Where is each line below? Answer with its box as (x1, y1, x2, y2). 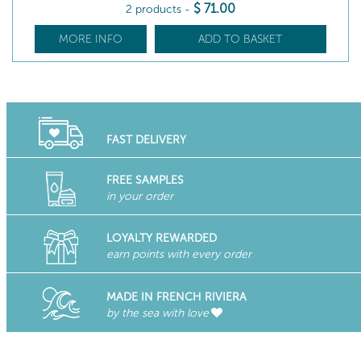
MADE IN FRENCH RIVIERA (106, 289, 247, 304)
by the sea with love (106, 305, 209, 320)
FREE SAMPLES (106, 173, 184, 187)
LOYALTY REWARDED (106, 230, 217, 245)
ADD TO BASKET (198, 32, 283, 46)
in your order (106, 189, 173, 203)
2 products (126, 2, 185, 16)
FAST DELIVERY (106, 133, 186, 147)
